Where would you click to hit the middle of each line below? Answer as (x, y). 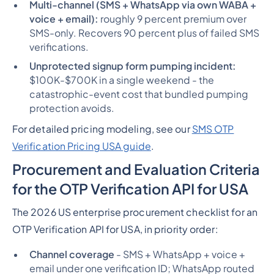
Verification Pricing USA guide (81, 146)
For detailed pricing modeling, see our (102, 129)
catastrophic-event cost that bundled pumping (139, 94)
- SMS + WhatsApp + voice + (180, 254)
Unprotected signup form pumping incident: (132, 66)
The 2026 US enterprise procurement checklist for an (135, 212)
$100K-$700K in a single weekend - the (121, 80)
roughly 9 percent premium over (172, 19)
